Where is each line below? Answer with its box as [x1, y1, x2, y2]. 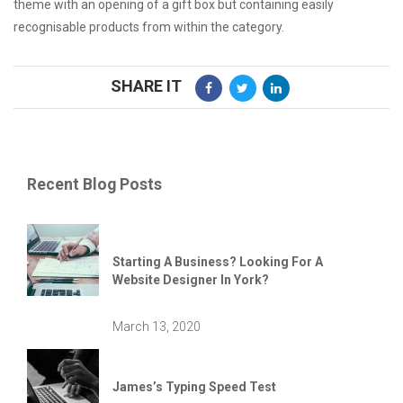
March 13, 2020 [112, 319, 201, 335]
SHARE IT [111, 76, 183, 96]
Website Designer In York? [112, 273, 269, 288]
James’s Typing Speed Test [112, 380, 276, 395]
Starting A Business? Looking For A [112, 255, 323, 270]
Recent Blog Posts [27, 175, 162, 194]
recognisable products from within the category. [13, 20, 284, 35]
